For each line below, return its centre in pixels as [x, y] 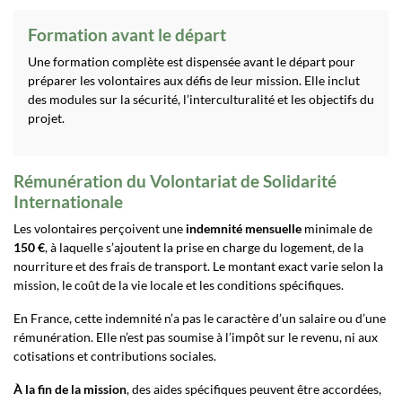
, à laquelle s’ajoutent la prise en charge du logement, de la [204, 247]
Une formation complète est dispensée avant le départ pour [192, 61]
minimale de [337, 228]
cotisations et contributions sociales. [115, 356]
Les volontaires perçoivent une [98, 228]
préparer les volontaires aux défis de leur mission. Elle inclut [194, 80]
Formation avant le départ [127, 35]
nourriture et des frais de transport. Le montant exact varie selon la [198, 266]
